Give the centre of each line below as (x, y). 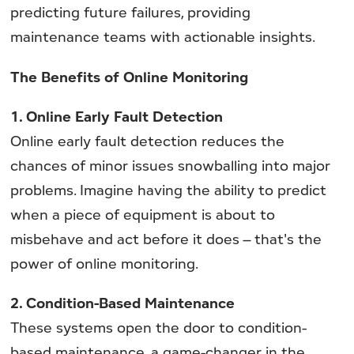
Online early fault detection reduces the (148, 140)
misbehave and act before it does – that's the (166, 238)
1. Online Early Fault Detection (117, 116)
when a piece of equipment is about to (143, 214)
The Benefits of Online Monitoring (130, 76)
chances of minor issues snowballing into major (171, 165)
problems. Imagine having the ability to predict (169, 189)
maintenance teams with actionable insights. (163, 37)
